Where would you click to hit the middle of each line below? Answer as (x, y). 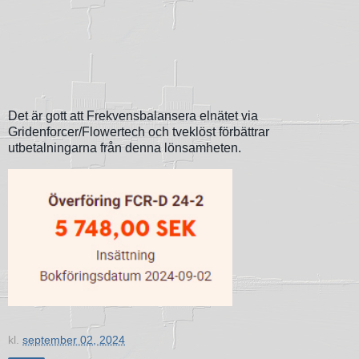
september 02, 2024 (74, 340)
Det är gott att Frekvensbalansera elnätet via (133, 116)
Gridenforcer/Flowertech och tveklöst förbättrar (139, 132)
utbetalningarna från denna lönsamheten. (125, 148)
